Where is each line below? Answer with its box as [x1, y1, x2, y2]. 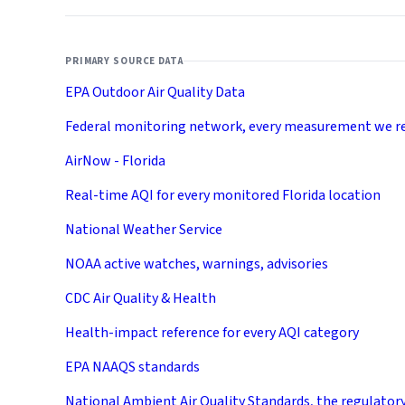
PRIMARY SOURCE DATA [65, 53, 184, 68]
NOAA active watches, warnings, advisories [65, 253, 328, 274]
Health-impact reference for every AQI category [65, 322, 359, 343]
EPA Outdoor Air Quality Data [65, 81, 245, 102]
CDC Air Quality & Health [65, 287, 216, 308]
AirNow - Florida [65, 150, 165, 171]
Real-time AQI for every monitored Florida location [65, 184, 381, 205]
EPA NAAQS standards [65, 356, 200, 377]
